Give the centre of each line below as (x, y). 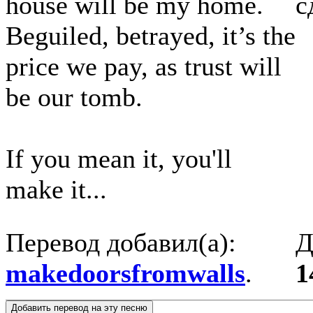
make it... (56, 190)
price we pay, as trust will (144, 67)
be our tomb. (74, 97)
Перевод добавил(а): (121, 243)
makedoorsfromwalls (125, 274)
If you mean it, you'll (119, 159)
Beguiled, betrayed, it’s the (151, 36)
